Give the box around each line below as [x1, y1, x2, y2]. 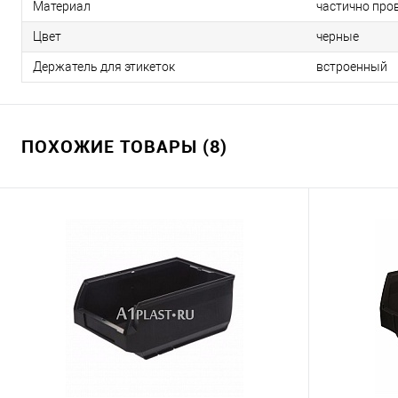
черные [316, 29, 359, 44]
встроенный [316, 60, 387, 75]
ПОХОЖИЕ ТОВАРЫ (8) [21, 134, 227, 159]
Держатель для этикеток [33, 60, 175, 75]
